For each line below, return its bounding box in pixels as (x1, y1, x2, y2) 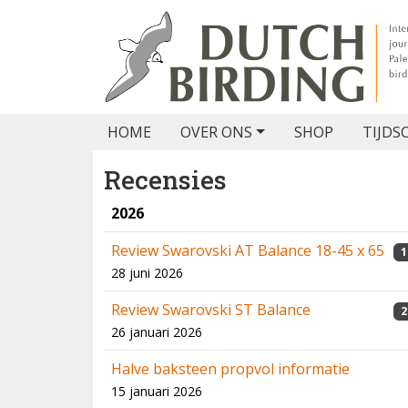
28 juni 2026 (111, 264, 183, 281)
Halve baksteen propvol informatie (111, 359, 350, 379)
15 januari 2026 (111, 382, 202, 400)
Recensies (104, 163, 227, 197)
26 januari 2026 (111, 323, 202, 341)
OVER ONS (180, 122, 252, 142)
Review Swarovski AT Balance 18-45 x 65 (111, 240, 384, 260)
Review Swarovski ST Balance (111, 300, 311, 320)
